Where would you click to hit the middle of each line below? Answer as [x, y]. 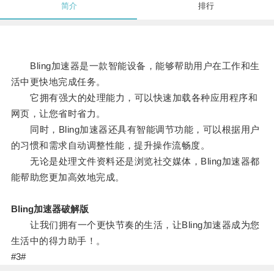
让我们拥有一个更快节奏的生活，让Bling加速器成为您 [135, 225]
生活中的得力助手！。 [58, 241]
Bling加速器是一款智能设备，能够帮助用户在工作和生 [135, 66]
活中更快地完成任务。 [58, 82]
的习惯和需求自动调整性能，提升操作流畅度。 [110, 146]
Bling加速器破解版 [50, 209]
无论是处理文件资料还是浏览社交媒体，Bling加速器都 [135, 161]
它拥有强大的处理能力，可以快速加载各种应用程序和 [134, 98]
